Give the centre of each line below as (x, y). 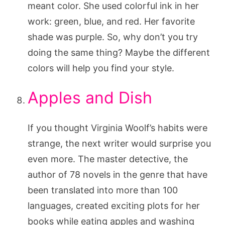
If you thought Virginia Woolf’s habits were (118, 128)
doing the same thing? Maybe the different (119, 53)
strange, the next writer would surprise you (119, 144)
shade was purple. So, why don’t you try (113, 37)
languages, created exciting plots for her (114, 206)
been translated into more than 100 (103, 190)
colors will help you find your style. (101, 68)
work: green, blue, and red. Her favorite (111, 22)
